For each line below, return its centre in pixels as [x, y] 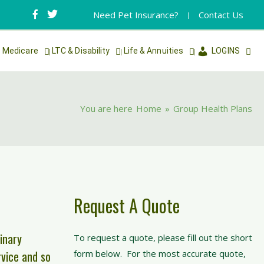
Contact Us [221, 15]
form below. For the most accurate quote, [159, 253]
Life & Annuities [154, 51]
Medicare [20, 51]
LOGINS [226, 51]
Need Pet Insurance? [136, 15]
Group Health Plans [213, 108]
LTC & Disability [81, 51]
